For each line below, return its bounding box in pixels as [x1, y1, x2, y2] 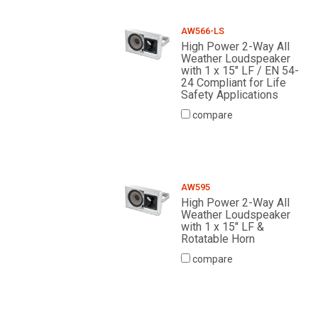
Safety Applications [180, 88, 278, 102]
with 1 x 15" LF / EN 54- [180, 64, 299, 78]
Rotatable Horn [180, 232, 255, 246]
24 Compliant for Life [180, 76, 286, 90]
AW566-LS [180, 26, 224, 37]
